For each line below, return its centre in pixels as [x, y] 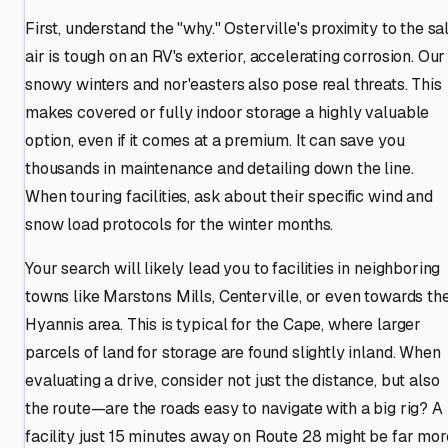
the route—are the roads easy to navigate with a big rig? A [234, 408]
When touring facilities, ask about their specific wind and [229, 196]
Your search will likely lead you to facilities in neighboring [233, 268]
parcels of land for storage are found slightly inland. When [233, 352]
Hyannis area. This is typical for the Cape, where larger [223, 324]
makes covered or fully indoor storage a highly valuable [227, 112]
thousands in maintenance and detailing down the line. [219, 168]
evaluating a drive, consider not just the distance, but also [232, 380]
